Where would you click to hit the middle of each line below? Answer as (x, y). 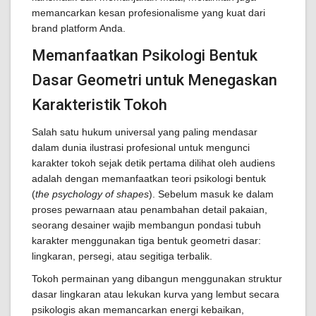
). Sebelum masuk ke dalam (211, 194)
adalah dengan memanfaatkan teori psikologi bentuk (149, 178)
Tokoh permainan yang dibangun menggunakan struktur (157, 279)
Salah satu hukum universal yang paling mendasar (145, 132)
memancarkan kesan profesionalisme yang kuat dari (148, 13)
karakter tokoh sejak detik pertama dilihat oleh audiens (153, 163)
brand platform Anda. (79, 28)
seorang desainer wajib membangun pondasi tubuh (146, 225)
